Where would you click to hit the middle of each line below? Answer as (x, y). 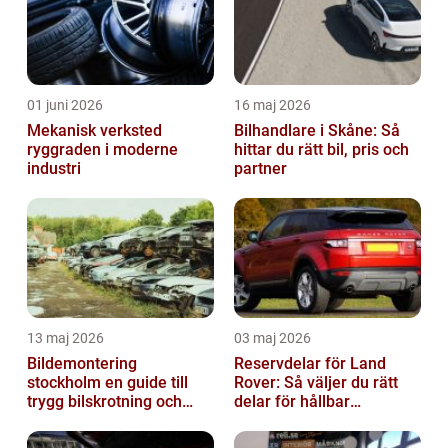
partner (260, 168)
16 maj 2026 (272, 104)
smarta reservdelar (96, 420)
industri (54, 168)
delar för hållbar (292, 401)
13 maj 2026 (65, 337)
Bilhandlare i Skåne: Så (317, 130)
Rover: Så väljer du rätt (316, 382)
